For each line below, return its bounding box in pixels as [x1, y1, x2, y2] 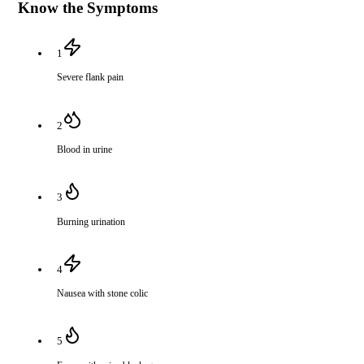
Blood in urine [57, 144, 113, 156]
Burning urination [57, 215, 126, 227]
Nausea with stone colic [57, 288, 149, 300]
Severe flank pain [57, 71, 124, 84]
